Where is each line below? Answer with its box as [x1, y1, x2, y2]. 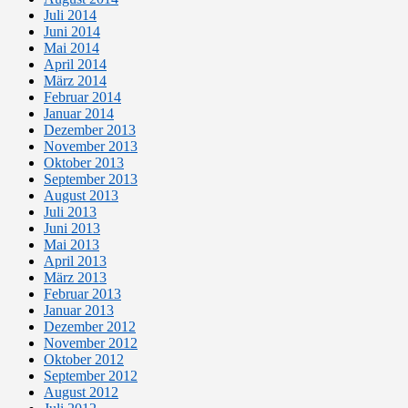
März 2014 [44, 73, 107, 89]
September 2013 [44, 171, 138, 188]
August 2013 [44, 188, 118, 204]
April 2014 [44, 56, 107, 73]
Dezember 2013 [44, 122, 136, 138]
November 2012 [44, 335, 138, 352]
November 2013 [44, 138, 138, 155]
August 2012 [44, 384, 118, 401]
